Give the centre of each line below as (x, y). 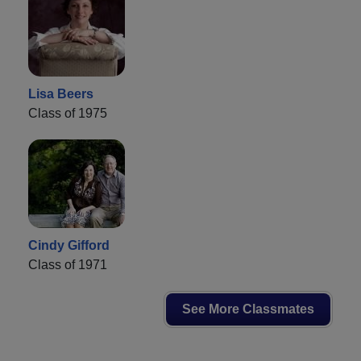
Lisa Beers (61, 93)
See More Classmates (248, 309)
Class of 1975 (68, 113)
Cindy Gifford (69, 245)
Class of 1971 (68, 264)
